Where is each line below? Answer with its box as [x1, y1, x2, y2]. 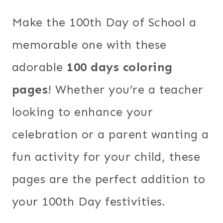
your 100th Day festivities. [12, 194, 166, 209]
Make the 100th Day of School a [12, 14, 197, 29]
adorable [12, 59, 67, 74]
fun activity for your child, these [12, 149, 201, 164]
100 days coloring [67, 59, 173, 74]
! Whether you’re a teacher [48, 82, 204, 97]
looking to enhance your [12, 104, 153, 119]
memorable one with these [12, 37, 167, 52]
